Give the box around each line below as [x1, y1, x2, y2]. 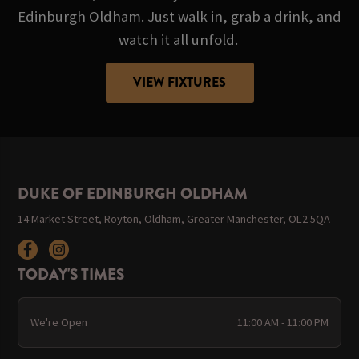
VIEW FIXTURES [133, 73, 226, 92]
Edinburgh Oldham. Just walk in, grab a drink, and [18, 7, 341, 26]
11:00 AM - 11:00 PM [237, 315, 329, 330]
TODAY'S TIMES [18, 264, 125, 286]
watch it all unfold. [118, 30, 241, 50]
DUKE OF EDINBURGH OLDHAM [18, 182, 248, 204]
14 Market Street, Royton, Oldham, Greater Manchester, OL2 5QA [18, 212, 331, 227]
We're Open [30, 315, 87, 330]
